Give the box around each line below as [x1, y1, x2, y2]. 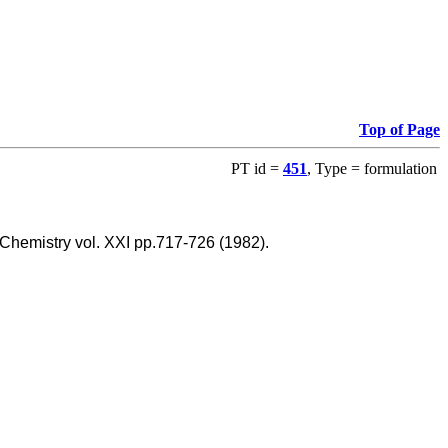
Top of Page [359, 120, 440, 138]
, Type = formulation [307, 159, 437, 177]
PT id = [231, 159, 283, 177]
